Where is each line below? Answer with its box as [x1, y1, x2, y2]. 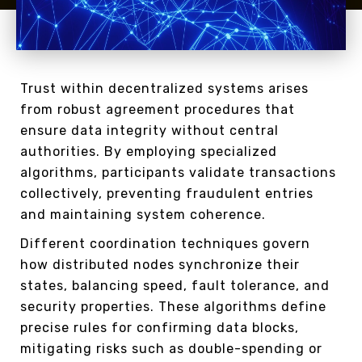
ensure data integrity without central [20, 123, 279, 139]
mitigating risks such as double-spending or [20, 341, 322, 357]
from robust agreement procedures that [20, 102, 295, 118]
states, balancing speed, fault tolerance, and [20, 278, 330, 294]
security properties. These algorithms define [20, 299, 326, 315]
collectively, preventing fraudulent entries [20, 186, 314, 202]
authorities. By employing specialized [20, 144, 277, 160]
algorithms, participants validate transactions [20, 165, 336, 181]
